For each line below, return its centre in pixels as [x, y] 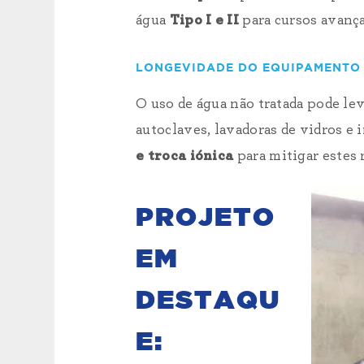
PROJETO [206, 218]
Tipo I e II [204, 20]
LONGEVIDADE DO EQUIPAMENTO [249, 68]
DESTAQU [208, 301]
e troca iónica [185, 156]
